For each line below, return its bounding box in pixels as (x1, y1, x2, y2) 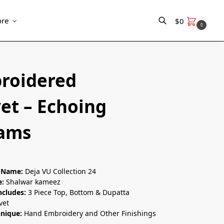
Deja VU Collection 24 (25, 166, 96, 176)
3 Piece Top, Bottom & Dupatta (28, 187, 130, 197)
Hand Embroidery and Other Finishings (24, 208, 156, 218)
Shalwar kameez (6, 176, 61, 186)
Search (25, 46, 46, 54)
